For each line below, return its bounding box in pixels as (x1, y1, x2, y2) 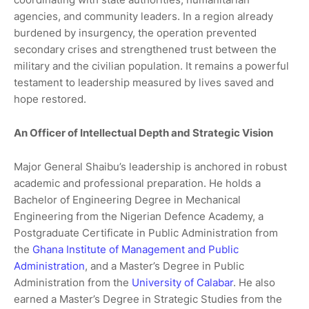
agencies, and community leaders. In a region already (14, 10, 273, 23)
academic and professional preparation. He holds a (14, 177, 261, 190)
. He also (233, 276, 275, 289)
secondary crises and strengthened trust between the (14, 43, 277, 56)
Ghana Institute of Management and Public (32, 243, 239, 256)
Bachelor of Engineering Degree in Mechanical (14, 193, 241, 206)
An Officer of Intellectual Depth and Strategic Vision (14, 126, 273, 139)
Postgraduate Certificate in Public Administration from (14, 226, 278, 239)
